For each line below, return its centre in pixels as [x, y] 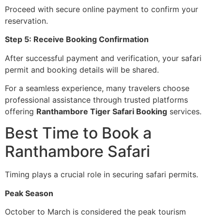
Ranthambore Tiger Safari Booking [102, 111]
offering [21, 111]
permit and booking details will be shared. [82, 70]
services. [184, 111]
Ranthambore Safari [77, 152]
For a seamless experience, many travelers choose [97, 88]
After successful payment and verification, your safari [103, 58]
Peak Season [29, 193]
